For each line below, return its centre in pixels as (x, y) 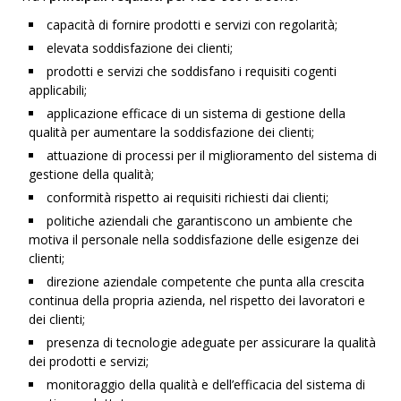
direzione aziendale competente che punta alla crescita (206, 282)
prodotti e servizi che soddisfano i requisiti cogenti (192, 71)
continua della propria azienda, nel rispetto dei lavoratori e (197, 300)
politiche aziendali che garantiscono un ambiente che (200, 221)
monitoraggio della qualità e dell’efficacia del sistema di (206, 384)
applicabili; (58, 90)
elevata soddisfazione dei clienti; (140, 48)
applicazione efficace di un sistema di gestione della (196, 113)
